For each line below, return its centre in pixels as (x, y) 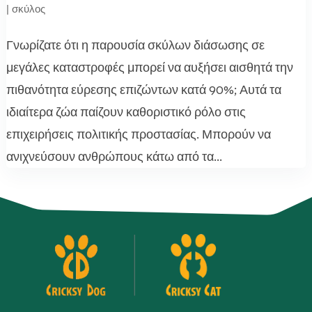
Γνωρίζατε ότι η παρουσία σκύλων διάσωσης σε (135, 45)
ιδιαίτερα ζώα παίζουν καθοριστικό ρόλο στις (126, 112)
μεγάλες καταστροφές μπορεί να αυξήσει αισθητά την (149, 67)
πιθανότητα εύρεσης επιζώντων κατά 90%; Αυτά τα (143, 89)
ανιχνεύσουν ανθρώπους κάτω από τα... (114, 156)
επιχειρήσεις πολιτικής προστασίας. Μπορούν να (138, 134)
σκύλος (28, 8)
